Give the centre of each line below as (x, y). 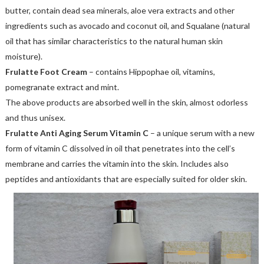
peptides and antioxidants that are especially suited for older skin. (127, 179)
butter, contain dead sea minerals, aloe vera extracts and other (120, 10)
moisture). (24, 56)
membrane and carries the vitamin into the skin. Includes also (117, 163)
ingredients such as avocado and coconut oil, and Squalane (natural (127, 25)
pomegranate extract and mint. (62, 87)
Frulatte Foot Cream (46, 71)
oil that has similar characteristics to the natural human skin (114, 41)
